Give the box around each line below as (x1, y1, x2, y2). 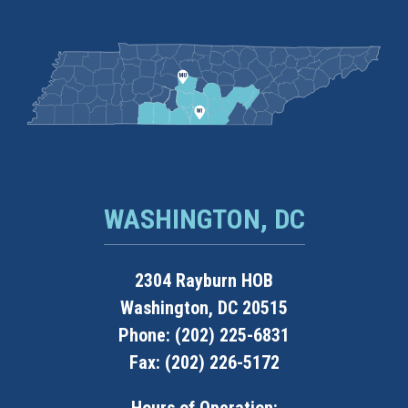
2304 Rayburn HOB (135, 270, 273, 292)
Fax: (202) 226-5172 (128, 352, 280, 374)
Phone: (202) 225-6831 (118, 324, 290, 347)
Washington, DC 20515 (120, 297, 288, 320)
